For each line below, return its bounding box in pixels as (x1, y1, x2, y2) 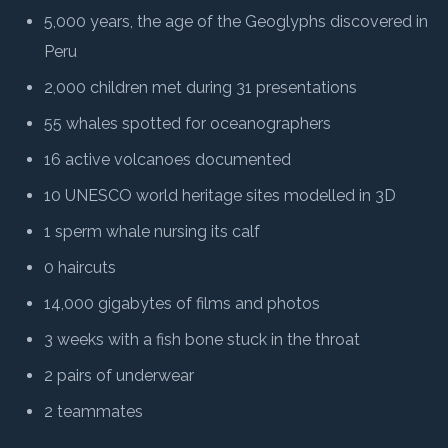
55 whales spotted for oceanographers (44, 113, 331, 133)
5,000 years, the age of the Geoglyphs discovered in (44, 11, 428, 31)
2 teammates (44, 401, 143, 421)
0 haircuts (44, 257, 116, 277)
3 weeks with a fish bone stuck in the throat (44, 329, 360, 349)
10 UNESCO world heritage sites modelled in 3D (44, 185, 396, 205)
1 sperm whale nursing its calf (44, 221, 260, 241)
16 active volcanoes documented (44, 149, 291, 169)
